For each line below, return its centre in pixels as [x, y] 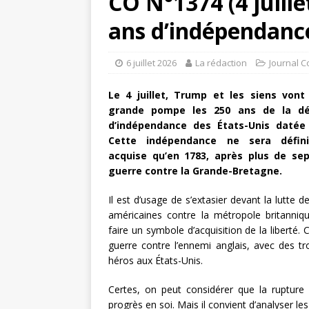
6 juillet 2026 [151, 63]
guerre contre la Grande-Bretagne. [195, 171]
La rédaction [221, 63]
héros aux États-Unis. [156, 261]
